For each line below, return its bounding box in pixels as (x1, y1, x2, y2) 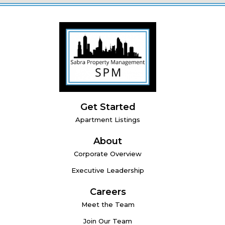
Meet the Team (81, 200, 135, 209)
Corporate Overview (74, 150, 142, 158)
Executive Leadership (71, 166, 144, 175)
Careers (89, 186, 126, 198)
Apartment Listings (75, 116, 140, 124)
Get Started (80, 101, 136, 113)
